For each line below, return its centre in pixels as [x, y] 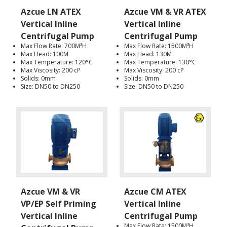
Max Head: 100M [45, 54]
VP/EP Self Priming [59, 203]
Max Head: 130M [148, 54]
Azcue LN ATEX [51, 12]
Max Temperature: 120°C [57, 62]
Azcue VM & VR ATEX [165, 12]
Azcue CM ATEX [155, 191]
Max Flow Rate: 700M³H [54, 46]
